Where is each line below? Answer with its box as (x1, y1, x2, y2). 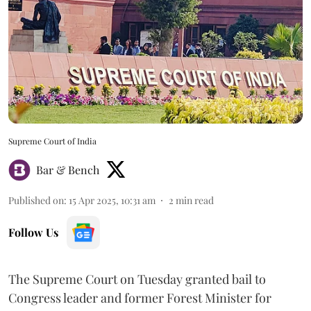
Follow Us (8, 224, 58, 239)
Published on (8, 193, 64, 207)
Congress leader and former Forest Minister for (8, 289, 271, 306)
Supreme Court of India (8, 135, 96, 146)
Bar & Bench (36, 162, 99, 177)
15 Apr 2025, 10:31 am (69, 193, 155, 207)
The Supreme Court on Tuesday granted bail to (8, 270, 266, 287)
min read (176, 193, 214, 207)
